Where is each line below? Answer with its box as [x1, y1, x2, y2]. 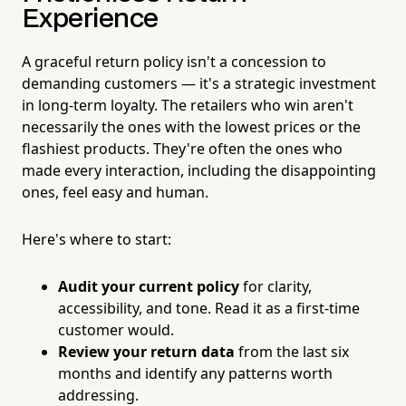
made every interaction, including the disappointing [22, 159, 376, 180]
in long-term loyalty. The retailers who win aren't [22, 94, 353, 115]
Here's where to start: [22, 228, 171, 249]
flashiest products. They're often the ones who [22, 138, 343, 159]
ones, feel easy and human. [22, 181, 208, 202]
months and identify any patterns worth [58, 362, 333, 383]
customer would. [58, 319, 174, 340]
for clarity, [239, 275, 312, 296]
